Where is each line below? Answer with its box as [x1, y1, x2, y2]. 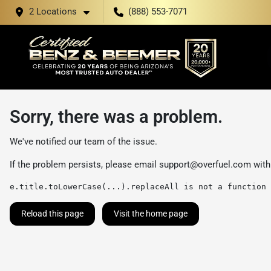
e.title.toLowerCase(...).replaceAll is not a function [10, 182, 266, 191]
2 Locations [29, 6, 77, 17]
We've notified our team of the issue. [10, 136, 157, 147]
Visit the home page [114, 209, 188, 218]
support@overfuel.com [159, 159, 251, 170]
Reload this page [21, 209, 83, 218]
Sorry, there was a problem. [10, 106, 223, 127]
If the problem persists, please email [10, 159, 159, 170]
